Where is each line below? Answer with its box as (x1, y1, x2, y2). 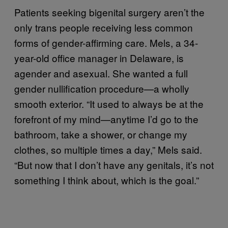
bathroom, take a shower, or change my (14, 127, 187, 141)
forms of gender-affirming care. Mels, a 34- (14, 35, 198, 49)
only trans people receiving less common (14, 20, 193, 34)
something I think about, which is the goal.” (14, 173, 199, 187)
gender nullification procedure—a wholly (14, 81, 189, 95)
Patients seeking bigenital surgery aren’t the (14, 5, 205, 19)
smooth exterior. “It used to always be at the (14, 96, 204, 110)
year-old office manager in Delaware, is (14, 50, 184, 65)
